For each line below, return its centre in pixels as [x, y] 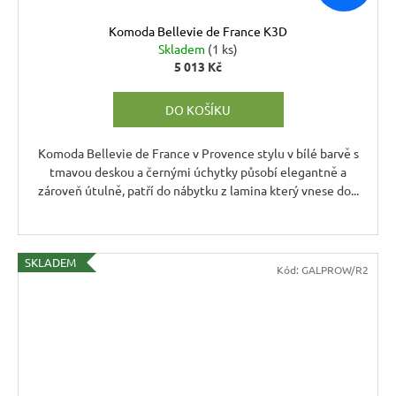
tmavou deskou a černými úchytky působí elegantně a [198, 172]
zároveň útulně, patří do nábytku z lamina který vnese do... [198, 190]
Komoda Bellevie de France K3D [198, 31]
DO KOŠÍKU [198, 110]
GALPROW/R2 [335, 270]
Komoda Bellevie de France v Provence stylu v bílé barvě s [198, 153]
